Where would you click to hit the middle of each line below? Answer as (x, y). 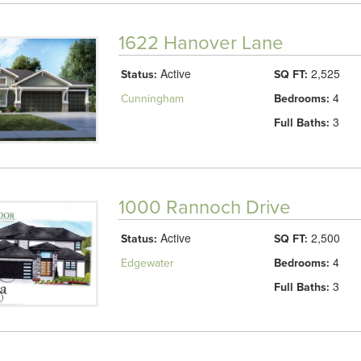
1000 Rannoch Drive (204, 207)
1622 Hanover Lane (201, 43)
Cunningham (152, 98)
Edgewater (147, 263)
